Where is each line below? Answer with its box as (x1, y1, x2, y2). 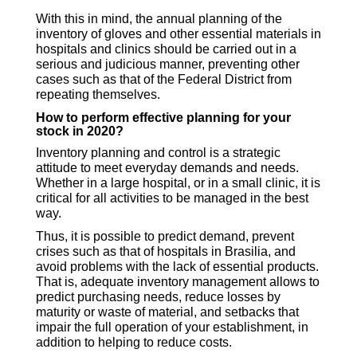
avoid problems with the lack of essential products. (35, 260, 319, 274)
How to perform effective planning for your (35, 111, 291, 125)
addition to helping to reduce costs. (35, 335, 232, 350)
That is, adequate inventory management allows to (35, 275, 320, 289)
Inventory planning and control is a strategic (35, 146, 280, 160)
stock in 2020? (35, 124, 124, 139)
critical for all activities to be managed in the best (35, 191, 308, 206)
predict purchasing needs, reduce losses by (35, 290, 280, 304)
